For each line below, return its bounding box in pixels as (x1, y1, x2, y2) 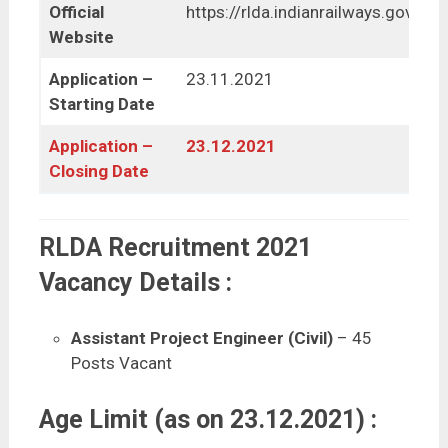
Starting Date (49, 94, 156, 115)
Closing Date (49, 161, 150, 182)
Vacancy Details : (38, 268, 232, 298)
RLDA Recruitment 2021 (38, 233, 312, 263)
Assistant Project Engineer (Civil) (71, 327, 334, 348)
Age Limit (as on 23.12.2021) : (38, 405, 377, 435)
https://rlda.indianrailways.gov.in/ (186, 2, 437, 23)
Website (49, 27, 115, 48)
